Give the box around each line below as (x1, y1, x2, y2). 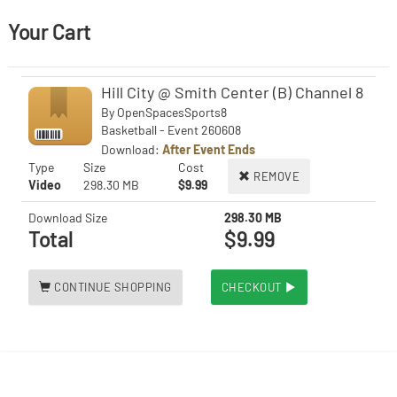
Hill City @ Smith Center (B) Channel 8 (101, 82, 363, 102)
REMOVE (253, 169, 300, 183)
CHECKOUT (221, 280, 284, 294)
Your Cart (8, 19, 91, 44)
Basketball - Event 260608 (101, 122, 241, 137)
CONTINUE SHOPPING (54, 280, 172, 294)
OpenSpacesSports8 (117, 105, 227, 120)
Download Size (28, 210, 107, 225)
